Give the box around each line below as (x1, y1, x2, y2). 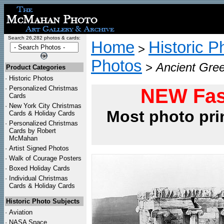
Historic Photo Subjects (6, 197, 79, 205)
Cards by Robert (9, 127, 56, 134)
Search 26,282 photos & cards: (7, 35, 80, 40)
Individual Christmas (9, 174, 68, 182)
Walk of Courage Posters (9, 154, 81, 162)
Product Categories (6, 63, 65, 71)
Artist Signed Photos (9, 144, 69, 152)
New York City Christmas (9, 102, 81, 109)
